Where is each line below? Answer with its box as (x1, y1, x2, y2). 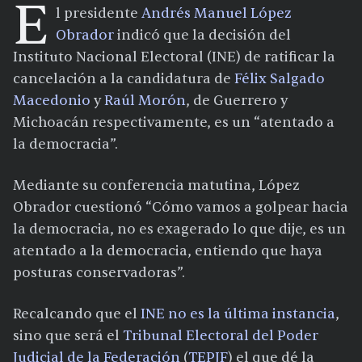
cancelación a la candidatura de (13, 70, 234, 88)
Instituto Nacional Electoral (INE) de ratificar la (13, 48, 335, 66)
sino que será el (13, 327, 123, 345)
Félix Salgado (234, 70, 325, 88)
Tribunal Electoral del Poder (123, 327, 318, 345)
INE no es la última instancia (141, 305, 335, 323)
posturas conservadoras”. (13, 264, 185, 282)
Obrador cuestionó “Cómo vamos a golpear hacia (13, 199, 348, 217)
